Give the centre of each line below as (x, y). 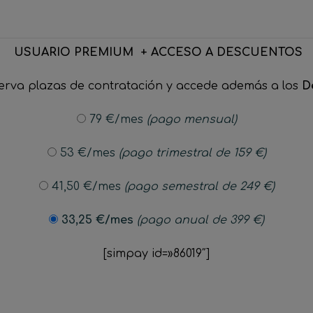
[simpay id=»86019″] (156, 254)
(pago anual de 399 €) (201, 220)
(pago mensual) (191, 119)
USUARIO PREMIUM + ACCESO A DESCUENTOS (158, 52)
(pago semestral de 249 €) (199, 187)
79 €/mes (116, 119)
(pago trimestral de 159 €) (192, 153)
